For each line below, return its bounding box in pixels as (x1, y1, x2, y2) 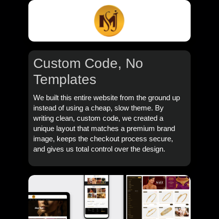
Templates (33, 71, 96, 87)
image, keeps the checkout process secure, (33, 134, 173, 143)
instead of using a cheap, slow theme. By (33, 104, 164, 112)
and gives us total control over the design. (33, 145, 165, 153)
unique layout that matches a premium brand (33, 124, 175, 132)
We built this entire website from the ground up (33, 93, 180, 102)
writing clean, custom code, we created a (33, 114, 163, 122)
